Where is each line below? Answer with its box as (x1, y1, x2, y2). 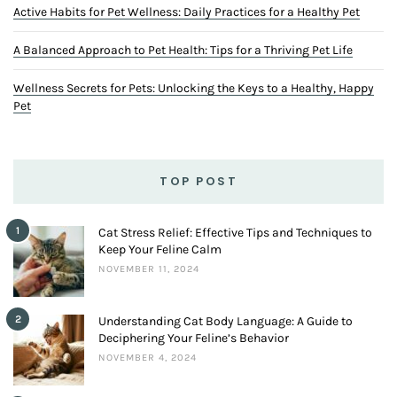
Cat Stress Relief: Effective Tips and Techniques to (98, 225, 372, 241)
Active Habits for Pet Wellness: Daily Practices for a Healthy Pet (13, 4, 360, 20)
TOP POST (160, 173, 237, 191)
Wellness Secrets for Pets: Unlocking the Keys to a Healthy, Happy (13, 81, 374, 97)
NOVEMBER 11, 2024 (98, 263, 199, 276)
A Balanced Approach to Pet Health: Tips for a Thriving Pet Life (13, 43, 353, 58)
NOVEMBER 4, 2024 (98, 352, 197, 364)
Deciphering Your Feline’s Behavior (98, 331, 289, 346)
